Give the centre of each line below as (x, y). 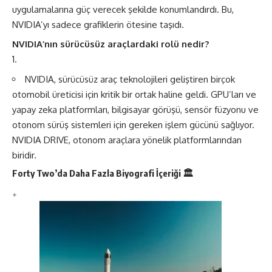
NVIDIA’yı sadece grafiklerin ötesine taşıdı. (98, 24)
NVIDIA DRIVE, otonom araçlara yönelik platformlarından (127, 140)
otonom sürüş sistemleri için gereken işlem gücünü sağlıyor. (133, 124)
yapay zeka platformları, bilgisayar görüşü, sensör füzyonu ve (135, 109)
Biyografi (135, 173)
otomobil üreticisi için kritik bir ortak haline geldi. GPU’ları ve (134, 94)
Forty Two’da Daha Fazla (64, 173)
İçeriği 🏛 (174, 173)
